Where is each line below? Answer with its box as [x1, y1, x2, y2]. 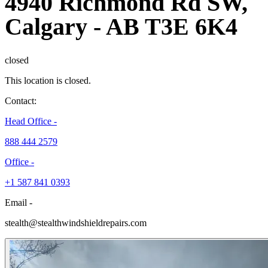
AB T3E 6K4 [106, 13, 237, 40]
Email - [5, 197, 32, 208]
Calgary [5, 13, 93, 40]
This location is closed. [5, 75, 91, 86]
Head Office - [5, 115, 57, 126]
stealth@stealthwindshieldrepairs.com [5, 217, 147, 228]
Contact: [5, 95, 36, 106]
